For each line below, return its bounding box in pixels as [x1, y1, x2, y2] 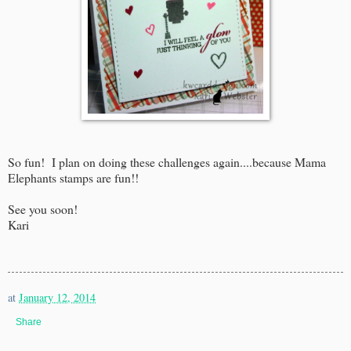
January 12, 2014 [19, 289, 96, 305]
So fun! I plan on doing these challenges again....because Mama [8, 153, 326, 170]
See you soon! [8, 200, 78, 217]
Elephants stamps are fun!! [8, 168, 146, 186]
